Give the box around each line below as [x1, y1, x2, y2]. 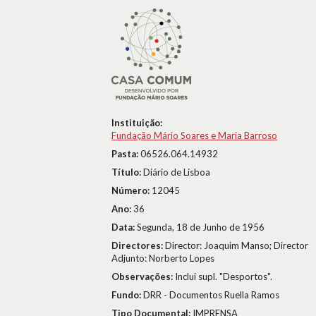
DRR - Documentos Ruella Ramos [143, 289, 279, 300]
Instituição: [111, 117, 162, 128]
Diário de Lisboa [143, 166, 210, 178]
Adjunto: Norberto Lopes [111, 253, 214, 264]
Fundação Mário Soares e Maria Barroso [111, 130, 277, 141]
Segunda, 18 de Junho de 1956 [137, 221, 265, 233]
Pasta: [111, 148, 140, 159]
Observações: [111, 271, 175, 282]
